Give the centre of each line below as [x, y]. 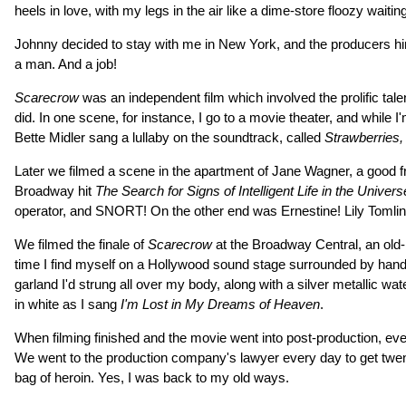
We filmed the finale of [81, 244]
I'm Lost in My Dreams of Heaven [220, 304]
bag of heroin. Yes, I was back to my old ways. [152, 377]
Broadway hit [55, 191]
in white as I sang [68, 304]
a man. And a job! [66, 64]
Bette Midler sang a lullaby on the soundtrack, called [169, 137]
